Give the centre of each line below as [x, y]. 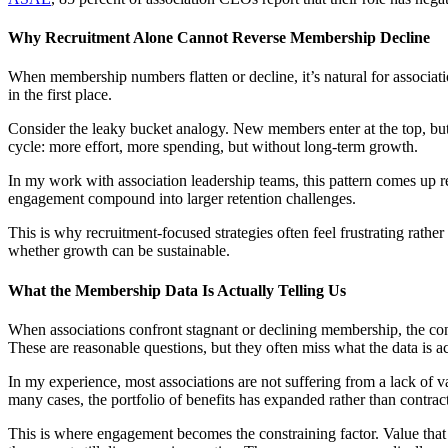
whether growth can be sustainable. [119, 251]
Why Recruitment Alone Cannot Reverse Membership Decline [219, 38]
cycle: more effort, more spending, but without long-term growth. [213, 147]
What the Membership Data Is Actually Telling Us [177, 290]
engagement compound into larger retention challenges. [182, 199]
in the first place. [60, 95]
